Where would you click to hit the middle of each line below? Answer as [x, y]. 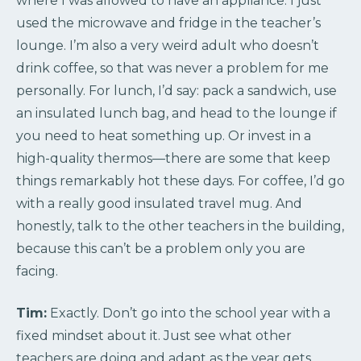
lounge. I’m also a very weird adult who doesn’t [168, 46]
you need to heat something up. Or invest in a [164, 136]
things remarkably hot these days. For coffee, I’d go [180, 181]
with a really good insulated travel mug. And [159, 204]
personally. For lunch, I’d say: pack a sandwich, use [176, 91]
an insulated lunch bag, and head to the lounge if [176, 114]
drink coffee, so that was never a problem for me [172, 68]
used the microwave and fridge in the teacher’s [168, 23]
